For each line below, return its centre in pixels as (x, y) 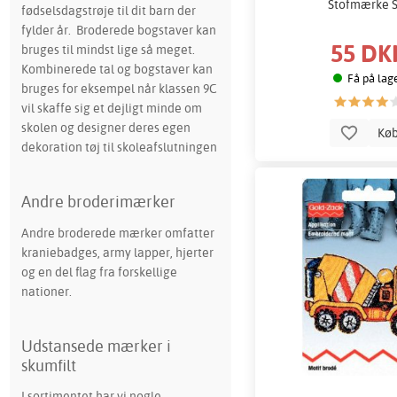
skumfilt (48, 365)
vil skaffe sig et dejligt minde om (111, 107)
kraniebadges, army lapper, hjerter (117, 252)
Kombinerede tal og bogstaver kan (117, 68)
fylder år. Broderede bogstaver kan (118, 29)
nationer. (46, 291)
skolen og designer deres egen (105, 127)
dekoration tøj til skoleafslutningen (119, 146)
